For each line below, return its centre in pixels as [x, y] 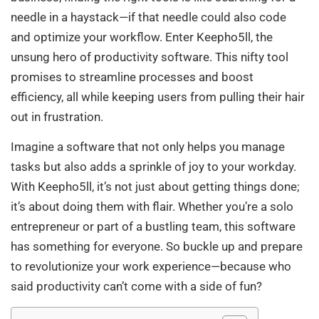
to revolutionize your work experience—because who [151, 267]
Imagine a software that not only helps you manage [148, 147]
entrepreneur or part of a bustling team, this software [153, 227]
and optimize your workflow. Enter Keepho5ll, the [142, 37]
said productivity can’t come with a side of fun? [136, 287]
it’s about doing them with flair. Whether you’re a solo [152, 207]
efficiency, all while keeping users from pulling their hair [158, 96]
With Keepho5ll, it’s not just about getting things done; [155, 187]
